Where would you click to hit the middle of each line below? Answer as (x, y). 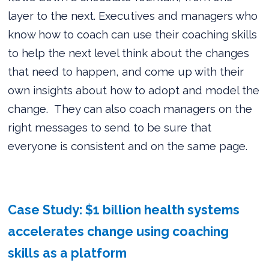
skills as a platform (68, 253)
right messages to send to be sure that (110, 127)
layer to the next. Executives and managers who (133, 15)
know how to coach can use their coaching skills (133, 34)
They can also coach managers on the (153, 108)
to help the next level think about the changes (129, 53)
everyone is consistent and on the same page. (128, 146)
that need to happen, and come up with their (126, 71)
